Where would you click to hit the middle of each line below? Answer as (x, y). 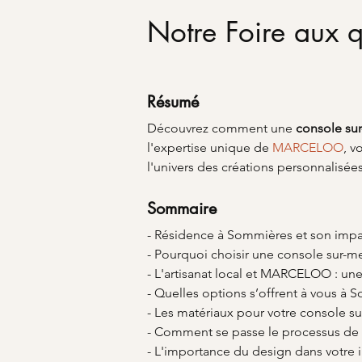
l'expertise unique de (210, 147)
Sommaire (182, 208)
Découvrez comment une (221, 128)
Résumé (173, 102)
